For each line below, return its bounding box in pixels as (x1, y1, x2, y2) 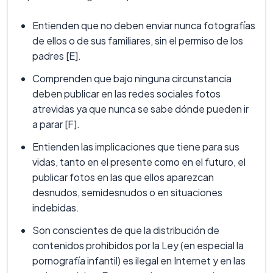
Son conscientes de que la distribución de (32, 224, 219, 237)
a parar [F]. (32, 118, 80, 131)
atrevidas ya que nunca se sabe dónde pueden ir (32, 102, 249, 116)
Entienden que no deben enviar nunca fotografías (32, 19, 255, 32)
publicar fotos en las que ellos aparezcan (32, 171, 214, 184)
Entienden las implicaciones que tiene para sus (32, 140, 239, 154)
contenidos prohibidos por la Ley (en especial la (32, 239, 244, 252)
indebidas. (32, 201, 79, 214)
